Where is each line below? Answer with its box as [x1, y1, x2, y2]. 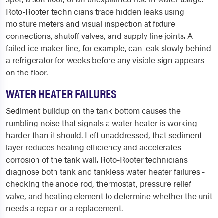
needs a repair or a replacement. [6, 202, 123, 214]
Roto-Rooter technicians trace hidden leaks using [6, 5, 184, 18]
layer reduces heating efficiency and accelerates [6, 141, 181, 153]
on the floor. [6, 66, 48, 78]
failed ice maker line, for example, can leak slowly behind [6, 42, 211, 54]
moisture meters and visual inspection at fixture [6, 18, 175, 30]
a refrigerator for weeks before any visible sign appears [6, 54, 204, 66]
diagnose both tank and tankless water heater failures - [6, 165, 205, 178]
